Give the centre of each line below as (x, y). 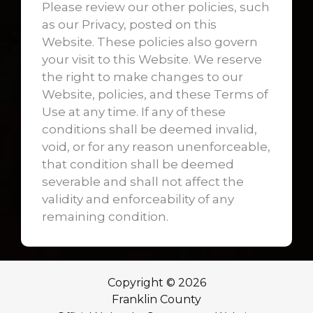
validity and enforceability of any (138, 199)
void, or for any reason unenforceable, (156, 146)
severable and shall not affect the (143, 181)
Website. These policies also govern (150, 42)
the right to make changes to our (143, 77)
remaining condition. (105, 216)
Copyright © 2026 (156, 282)
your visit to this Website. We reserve (152, 59)
